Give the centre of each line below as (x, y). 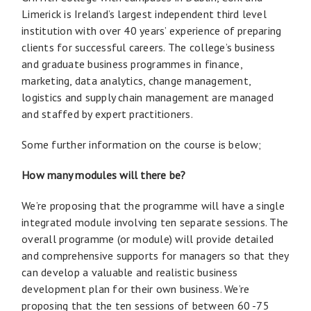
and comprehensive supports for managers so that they (155, 255)
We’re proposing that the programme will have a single (153, 205)
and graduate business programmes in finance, (132, 64)
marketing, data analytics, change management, (136, 80)
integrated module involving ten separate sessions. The (155, 222)
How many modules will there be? (104, 175)
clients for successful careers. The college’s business (149, 47)
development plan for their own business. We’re (136, 288)
